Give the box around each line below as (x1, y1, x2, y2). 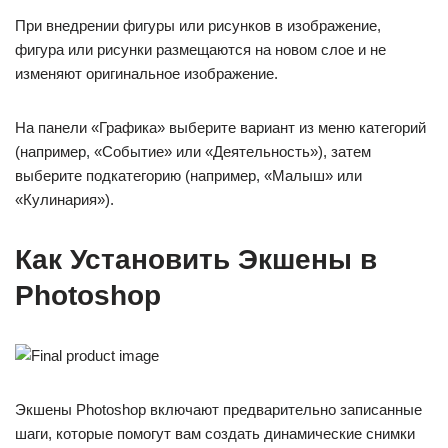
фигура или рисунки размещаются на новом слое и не (15, 41, 386, 58)
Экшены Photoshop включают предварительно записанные (15, 401, 422, 418)
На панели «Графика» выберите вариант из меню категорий (15, 119, 426, 136)
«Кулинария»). (15, 191, 114, 208)
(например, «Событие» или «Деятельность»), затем (15, 143, 371, 160)
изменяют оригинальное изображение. (15, 65, 278, 82)
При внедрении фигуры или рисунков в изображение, (15, 17, 381, 34)
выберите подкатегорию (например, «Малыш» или (15, 167, 362, 184)
